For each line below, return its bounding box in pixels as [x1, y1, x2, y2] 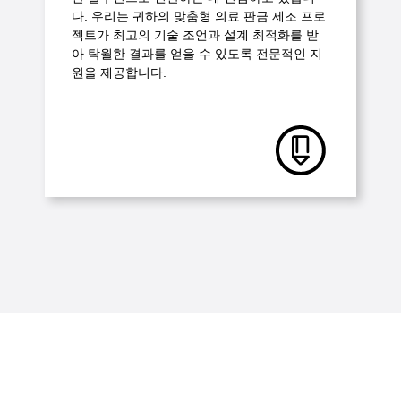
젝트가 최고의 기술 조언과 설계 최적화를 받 [72, 27, 319, 42]
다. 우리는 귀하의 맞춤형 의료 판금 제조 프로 [72, 8, 326, 23]
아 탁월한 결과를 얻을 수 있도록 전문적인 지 [72, 46, 322, 61]
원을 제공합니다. [72, 64, 166, 80]
